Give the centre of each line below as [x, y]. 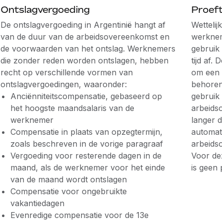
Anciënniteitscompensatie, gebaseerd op [86, 96]
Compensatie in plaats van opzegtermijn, [86, 132]
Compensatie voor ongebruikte [68, 191]
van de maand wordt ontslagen [68, 179]
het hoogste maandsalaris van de [72, 108]
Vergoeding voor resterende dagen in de [86, 156]
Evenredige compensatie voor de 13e [79, 215]
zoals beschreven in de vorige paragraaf [86, 144]
